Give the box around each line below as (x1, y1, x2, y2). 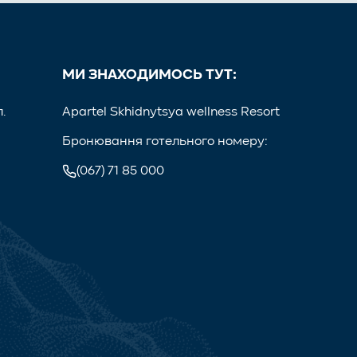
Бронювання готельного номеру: (62, 135, 269, 148)
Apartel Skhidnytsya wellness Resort (62, 105, 280, 119)
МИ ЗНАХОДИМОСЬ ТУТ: (62, 67, 237, 82)
